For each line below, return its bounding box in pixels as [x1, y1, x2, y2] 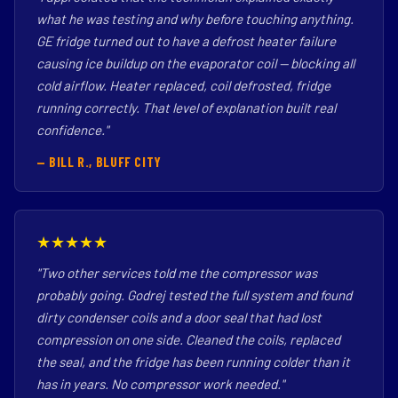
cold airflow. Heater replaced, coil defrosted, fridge [36, 77, 330, 93]
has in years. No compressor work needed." [36, 376, 284, 392]
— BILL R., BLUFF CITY [36, 154, 162, 170]
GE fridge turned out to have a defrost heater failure [36, 33, 336, 49]
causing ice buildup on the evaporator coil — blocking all [36, 55, 354, 71]
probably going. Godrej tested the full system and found [36, 287, 352, 303]
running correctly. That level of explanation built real [36, 99, 336, 115]
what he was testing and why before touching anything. [36, 11, 354, 27]
